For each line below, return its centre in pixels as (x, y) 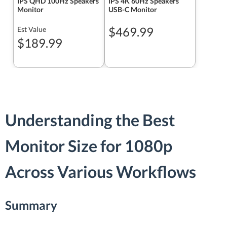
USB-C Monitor (133, 9)
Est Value (32, 29)
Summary (31, 205)
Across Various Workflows (101, 172)
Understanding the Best (90, 120)
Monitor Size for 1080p (89, 146)
